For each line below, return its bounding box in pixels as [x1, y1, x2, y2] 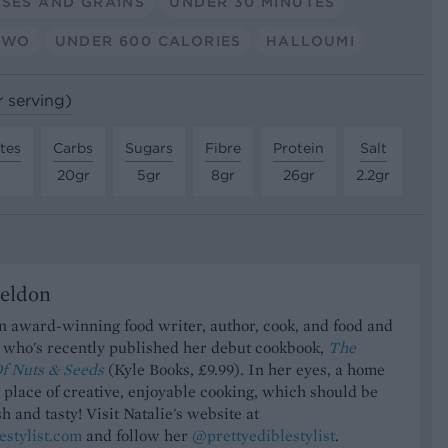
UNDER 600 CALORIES [54, 31, 242, 50]
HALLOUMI [265, 31, 356, 50]
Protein [273, 138, 324, 157]
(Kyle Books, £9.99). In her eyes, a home [104, 359, 385, 381]
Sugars [125, 138, 173, 157]
